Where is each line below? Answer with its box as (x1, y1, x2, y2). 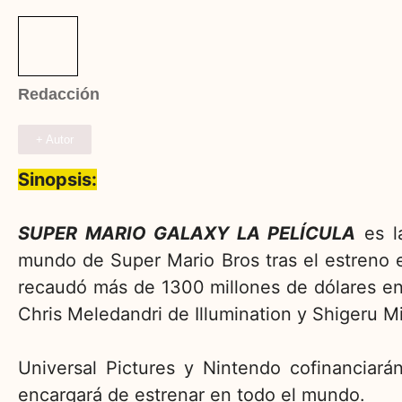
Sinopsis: (18, 169, 97, 191)
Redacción (18, 85, 100, 104)
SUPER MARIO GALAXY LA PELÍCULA (18, 223, 356, 245)
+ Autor (36, 133, 74, 147)
